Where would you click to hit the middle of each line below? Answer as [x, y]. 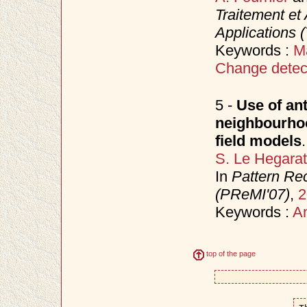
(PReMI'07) [252, 194]
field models [258, 140]
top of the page [230, 254]
